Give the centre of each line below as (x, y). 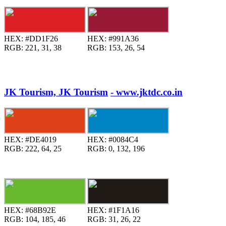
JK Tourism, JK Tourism (56, 92)
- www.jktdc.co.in (147, 92)
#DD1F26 (41, 39)
